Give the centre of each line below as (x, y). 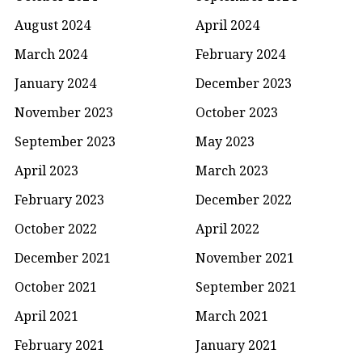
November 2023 (64, 113)
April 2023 (46, 171)
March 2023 (232, 171)
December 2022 (244, 200)
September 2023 (65, 142)
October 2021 (56, 287)
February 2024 (240, 55)
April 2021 (46, 316)
